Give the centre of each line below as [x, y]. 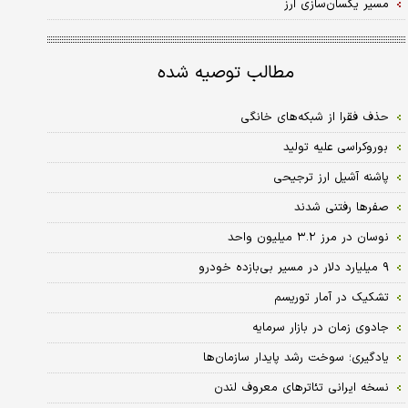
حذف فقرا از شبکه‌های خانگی [314, 117]
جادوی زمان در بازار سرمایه [320, 327]
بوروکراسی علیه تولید [336, 147]
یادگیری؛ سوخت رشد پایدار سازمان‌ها [296, 357]
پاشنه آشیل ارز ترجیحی [331, 177]
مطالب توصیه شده [226, 73]
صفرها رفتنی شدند [341, 207]
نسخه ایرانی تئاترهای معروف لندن [301, 388]
